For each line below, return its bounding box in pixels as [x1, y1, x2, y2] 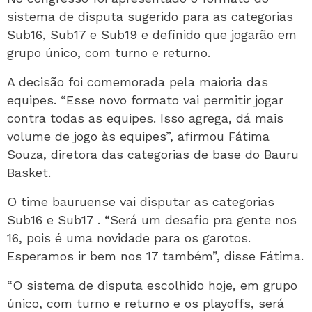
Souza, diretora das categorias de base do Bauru [7, 147, 299, 162]
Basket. [7, 165, 51, 180]
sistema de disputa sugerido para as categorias [7, 9, 293, 24]
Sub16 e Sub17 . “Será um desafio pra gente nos [7, 212, 297, 227]
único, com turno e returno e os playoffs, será [7, 296, 284, 311]
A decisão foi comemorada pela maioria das [7, 75, 268, 89]
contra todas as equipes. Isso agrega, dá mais [7, 111, 283, 125]
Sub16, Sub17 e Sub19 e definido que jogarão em [7, 27, 297, 42]
